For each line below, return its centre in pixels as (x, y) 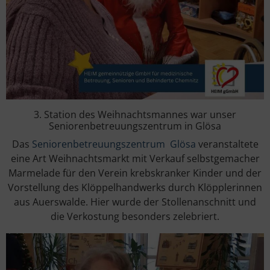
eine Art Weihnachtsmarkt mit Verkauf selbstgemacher (135, 158)
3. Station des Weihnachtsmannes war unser (135, 114)
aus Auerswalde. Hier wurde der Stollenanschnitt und (135, 202)
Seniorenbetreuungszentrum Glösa (114, 144)
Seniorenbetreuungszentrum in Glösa (135, 126)
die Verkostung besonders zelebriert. (135, 216)
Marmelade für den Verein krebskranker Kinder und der (135, 173)
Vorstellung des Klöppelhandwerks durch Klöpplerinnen (135, 187)
